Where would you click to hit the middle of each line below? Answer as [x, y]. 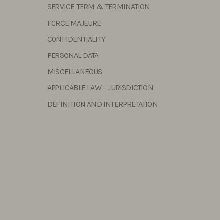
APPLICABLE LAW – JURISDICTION [100, 88]
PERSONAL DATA [73, 55]
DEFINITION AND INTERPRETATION [102, 104]
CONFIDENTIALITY [76, 39]
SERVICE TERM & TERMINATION [99, 7]
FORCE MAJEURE [74, 23]
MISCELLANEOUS [75, 71]
